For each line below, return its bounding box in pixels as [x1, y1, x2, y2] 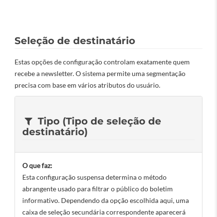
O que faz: [22, 161, 52, 170]
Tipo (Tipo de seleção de [34, 115, 161, 127]
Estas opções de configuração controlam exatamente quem [15, 58, 190, 66]
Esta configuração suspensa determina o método [22, 173, 167, 181]
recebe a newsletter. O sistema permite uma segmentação [15, 69, 186, 77]
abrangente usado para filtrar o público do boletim [22, 185, 173, 193]
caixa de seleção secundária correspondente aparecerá [22, 208, 186, 216]
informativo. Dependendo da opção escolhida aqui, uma [22, 196, 189, 204]
